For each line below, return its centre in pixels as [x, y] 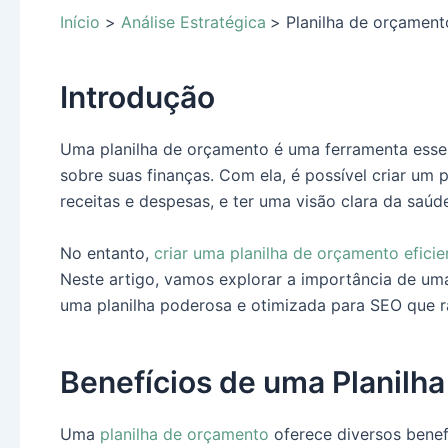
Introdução [137, 97]
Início [80, 22]
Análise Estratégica [193, 22]
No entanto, [107, 252]
